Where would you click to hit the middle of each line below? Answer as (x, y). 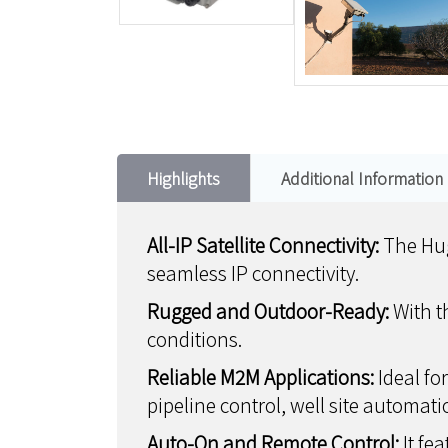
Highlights (183, 178)
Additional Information (362, 178)
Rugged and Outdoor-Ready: (270, 311)
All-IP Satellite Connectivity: (265, 245)
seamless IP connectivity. (253, 273)
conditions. (194, 339)
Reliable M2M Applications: (260, 377)
